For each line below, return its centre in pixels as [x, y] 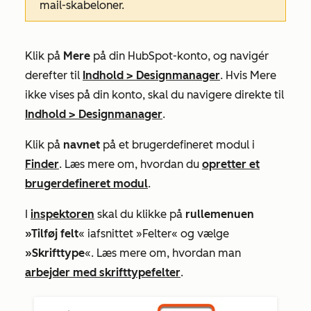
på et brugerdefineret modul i [177, 144]
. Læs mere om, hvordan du [131, 164]
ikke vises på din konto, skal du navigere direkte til [154, 94]
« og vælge [200, 233]
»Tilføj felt [52, 233]
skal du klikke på [140, 214]
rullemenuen [220, 214]
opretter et [231, 164]
